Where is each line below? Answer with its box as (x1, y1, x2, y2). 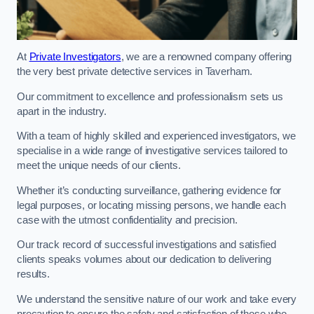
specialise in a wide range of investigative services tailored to (17, 145, 287, 157)
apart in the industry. (17, 105, 107, 117)
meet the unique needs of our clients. (17, 160, 184, 172)
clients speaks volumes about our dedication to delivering (17, 254, 271, 266)
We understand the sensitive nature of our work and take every (17, 293, 297, 305)
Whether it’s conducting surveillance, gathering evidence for (17, 184, 282, 196)
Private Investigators (29, 51, 121, 63)
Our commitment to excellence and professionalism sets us (17, 90, 283, 102)
